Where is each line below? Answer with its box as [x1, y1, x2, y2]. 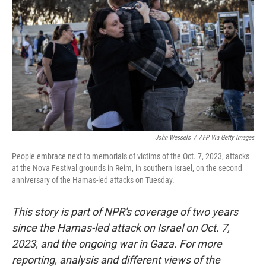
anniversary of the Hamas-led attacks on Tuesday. [12, 175, 175, 185]
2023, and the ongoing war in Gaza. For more [12, 237, 222, 250]
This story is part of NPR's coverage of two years [12, 205, 238, 218]
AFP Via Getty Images [199, 134, 254, 141]
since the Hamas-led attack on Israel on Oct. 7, [12, 221, 230, 234]
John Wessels [155, 134, 191, 141]
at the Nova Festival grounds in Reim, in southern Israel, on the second [12, 163, 242, 173]
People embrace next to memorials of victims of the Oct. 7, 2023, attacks [12, 151, 249, 161]
